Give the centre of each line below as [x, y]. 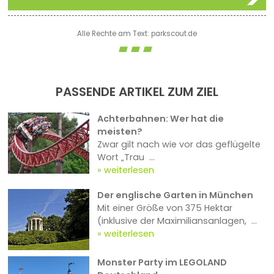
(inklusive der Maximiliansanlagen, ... [177, 221]
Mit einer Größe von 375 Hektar [165, 208]
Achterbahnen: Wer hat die [160, 119]
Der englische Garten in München [175, 195]
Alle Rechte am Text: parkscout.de [137, 33]
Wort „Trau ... [126, 157]
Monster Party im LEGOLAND [162, 263]
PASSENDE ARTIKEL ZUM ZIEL [137, 92]
